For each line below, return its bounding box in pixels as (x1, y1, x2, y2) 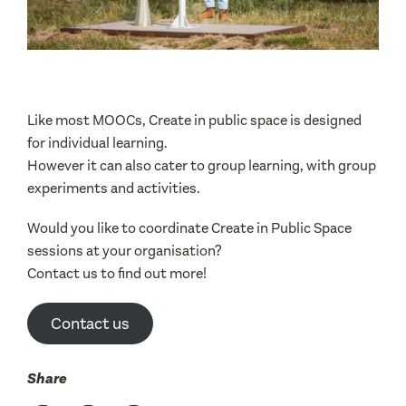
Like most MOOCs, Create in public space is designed (27, 111, 362, 130)
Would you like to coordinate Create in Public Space (27, 218, 352, 238)
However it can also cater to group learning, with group (27, 156, 376, 176)
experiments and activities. (27, 179, 200, 198)
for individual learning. (27, 133, 168, 153)
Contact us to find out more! (27, 264, 207, 284)
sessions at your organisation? (27, 241, 222, 261)
